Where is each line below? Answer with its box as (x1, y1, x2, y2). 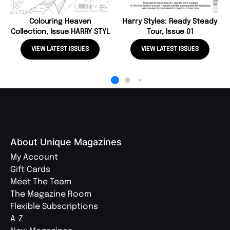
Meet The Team (10, 178, 71, 186)
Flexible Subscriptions (10, 202, 98, 211)
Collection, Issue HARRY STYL (10, 28, 110, 35)
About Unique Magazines (10, 137, 122, 147)
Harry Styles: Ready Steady (123, 18, 217, 25)
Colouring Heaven (29, 18, 91, 25)
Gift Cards (10, 165, 50, 174)
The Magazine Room (10, 190, 91, 199)
